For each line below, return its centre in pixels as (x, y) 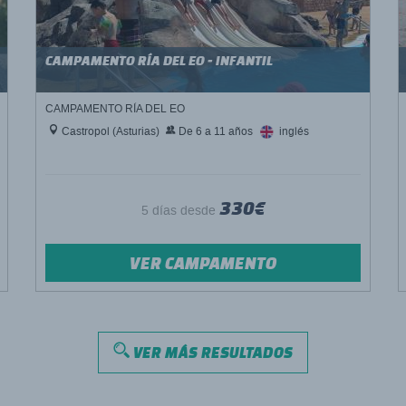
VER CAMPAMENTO (203, 263)
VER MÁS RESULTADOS (211, 353)
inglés (292, 131)
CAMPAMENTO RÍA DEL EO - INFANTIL (159, 60)
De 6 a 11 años (214, 131)
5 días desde (180, 211)
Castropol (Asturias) (109, 131)
